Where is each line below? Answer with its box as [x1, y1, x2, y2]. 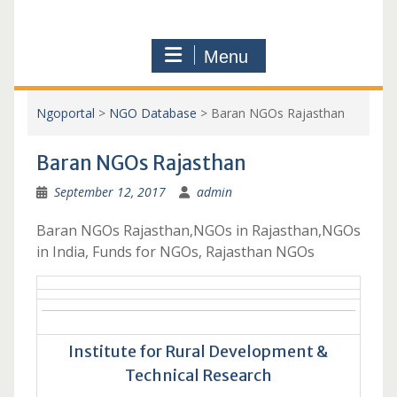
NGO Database [108, 105, 197, 121]
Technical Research [124, 365, 272, 385]
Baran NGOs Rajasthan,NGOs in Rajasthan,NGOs [35, 221, 361, 240]
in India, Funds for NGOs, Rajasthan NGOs [35, 242, 315, 261]
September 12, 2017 [53, 183, 166, 200]
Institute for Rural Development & [68, 341, 329, 362]
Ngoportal [35, 105, 95, 121]
